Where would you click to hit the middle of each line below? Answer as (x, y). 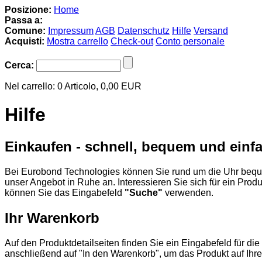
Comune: (25, 31)
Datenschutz (144, 31)
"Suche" (144, 192)
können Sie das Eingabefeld (65, 192)
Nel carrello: (31, 86)
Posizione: (28, 10)
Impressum (71, 31)
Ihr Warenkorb (52, 218)
